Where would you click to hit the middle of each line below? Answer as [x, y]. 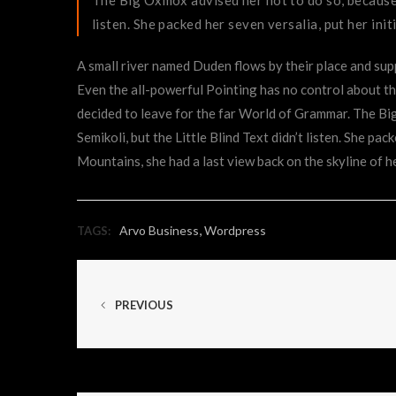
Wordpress [235, 230]
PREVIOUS [143, 305]
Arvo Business [159, 230]
